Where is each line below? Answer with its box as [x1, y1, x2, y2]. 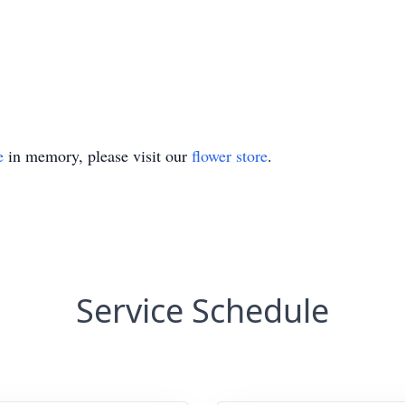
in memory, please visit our [4, 145, 192, 166]
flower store [192, 145, 268, 166]
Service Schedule [76, 288, 329, 333]
